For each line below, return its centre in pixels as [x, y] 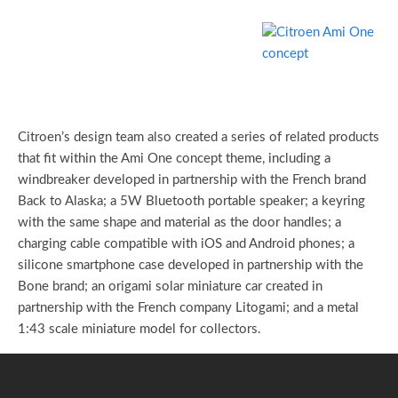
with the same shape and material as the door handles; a [179, 223]
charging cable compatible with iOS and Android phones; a [186, 244]
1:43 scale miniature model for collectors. [139, 330]
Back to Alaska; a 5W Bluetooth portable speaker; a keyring [191, 202]
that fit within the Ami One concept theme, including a [174, 159]
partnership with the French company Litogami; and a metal [188, 308]
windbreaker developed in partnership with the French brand [192, 180]
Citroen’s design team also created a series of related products [199, 138]
